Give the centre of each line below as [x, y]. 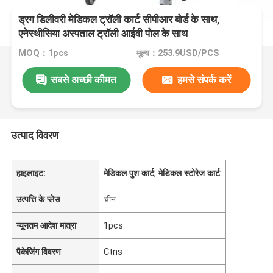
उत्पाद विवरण [34, 135]
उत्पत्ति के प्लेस [38, 199]
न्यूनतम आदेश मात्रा [47, 225]
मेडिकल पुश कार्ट [129, 173]
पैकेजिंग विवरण [39, 251]
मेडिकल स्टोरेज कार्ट [190, 173]
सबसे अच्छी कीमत [84, 80]
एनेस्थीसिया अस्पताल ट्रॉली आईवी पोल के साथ [103, 34]
